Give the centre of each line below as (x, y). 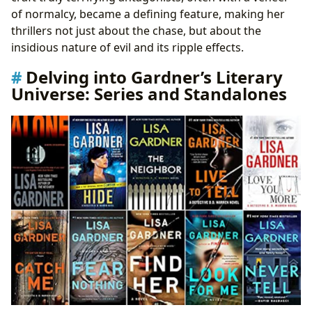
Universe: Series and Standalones (149, 93)
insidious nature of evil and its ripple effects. (127, 47)
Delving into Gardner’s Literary (154, 77)
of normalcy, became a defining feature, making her (148, 14)
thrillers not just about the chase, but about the (136, 30)
